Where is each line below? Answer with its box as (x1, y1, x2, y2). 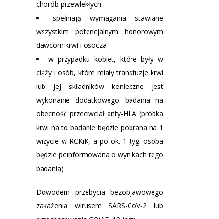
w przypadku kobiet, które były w (48, 54, 164, 64)
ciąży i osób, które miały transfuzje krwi (36, 68, 163, 78)
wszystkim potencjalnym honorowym (36, 27, 163, 37)
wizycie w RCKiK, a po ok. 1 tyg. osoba (36, 136, 163, 146)
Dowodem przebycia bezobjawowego (36, 187, 163, 197)
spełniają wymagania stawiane (53, 13, 163, 23)
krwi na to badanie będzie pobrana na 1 (36, 123, 163, 132)
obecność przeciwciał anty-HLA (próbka (36, 109, 163, 119)
